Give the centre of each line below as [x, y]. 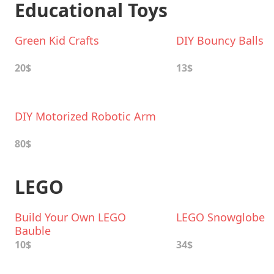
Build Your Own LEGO [70, 217]
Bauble [33, 231]
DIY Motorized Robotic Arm [85, 116]
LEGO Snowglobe [220, 217]
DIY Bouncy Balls [220, 40]
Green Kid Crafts [57, 40]
